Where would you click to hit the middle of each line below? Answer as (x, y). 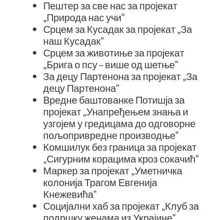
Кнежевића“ (70, 194)
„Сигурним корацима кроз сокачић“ (121, 158)
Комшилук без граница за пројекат (120, 147)
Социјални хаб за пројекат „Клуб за (121, 206)
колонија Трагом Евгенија (100, 182)
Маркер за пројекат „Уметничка (113, 170)
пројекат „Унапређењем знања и (116, 111)
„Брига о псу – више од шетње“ (111, 64)
